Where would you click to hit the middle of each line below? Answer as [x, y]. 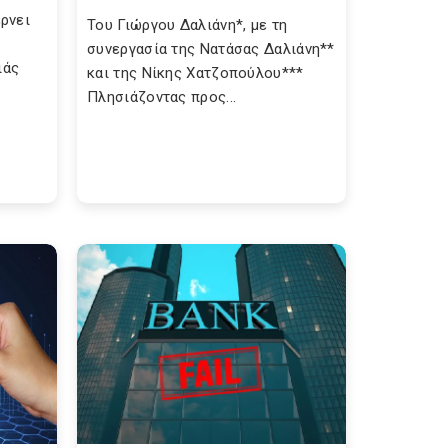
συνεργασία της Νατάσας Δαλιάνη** [211, 49]
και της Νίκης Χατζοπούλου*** [195, 73]
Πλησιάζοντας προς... [162, 97]
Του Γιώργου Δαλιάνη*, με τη [187, 25]
